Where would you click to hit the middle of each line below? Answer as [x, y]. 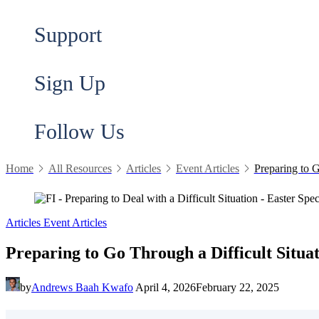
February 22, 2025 [237, 287]
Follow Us [79, 131]
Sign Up [70, 83]
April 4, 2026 [166, 287]
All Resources [80, 168]
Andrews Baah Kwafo [82, 287]
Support [68, 35]
